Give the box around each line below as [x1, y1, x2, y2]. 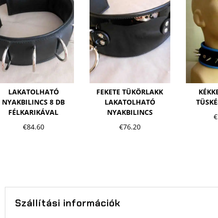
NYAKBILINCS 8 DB [2, 97, 65, 107]
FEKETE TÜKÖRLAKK [96, 87, 163, 97]
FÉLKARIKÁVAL [8, 108, 59, 117]
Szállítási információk [15, 196, 121, 209]
